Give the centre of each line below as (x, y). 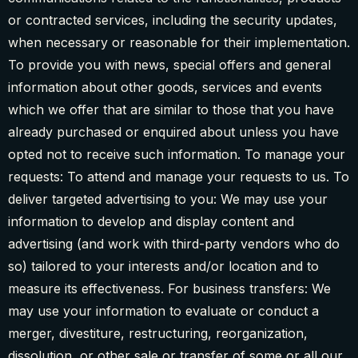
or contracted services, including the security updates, (173, 20)
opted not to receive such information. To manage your (177, 155)
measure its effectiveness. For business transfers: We (169, 289)
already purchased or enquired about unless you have (173, 132)
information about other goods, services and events (165, 88)
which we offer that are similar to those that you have (171, 110)
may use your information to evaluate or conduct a (163, 311)
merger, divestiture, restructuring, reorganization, (158, 334)
